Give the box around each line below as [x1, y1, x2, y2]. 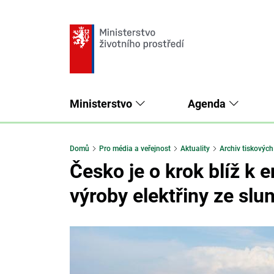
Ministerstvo [70, 97, 135, 111]
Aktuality [180, 144, 210, 154]
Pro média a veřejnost [99, 144, 171, 154]
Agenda [187, 97, 228, 111]
